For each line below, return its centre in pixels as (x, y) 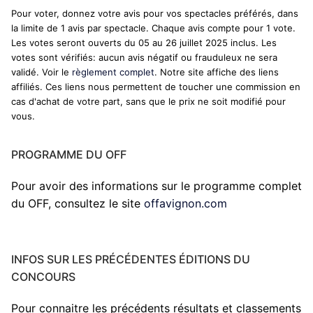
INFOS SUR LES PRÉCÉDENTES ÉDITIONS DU (131, 259)
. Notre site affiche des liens (217, 72)
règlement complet (113, 72)
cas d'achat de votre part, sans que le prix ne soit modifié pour (148, 102)
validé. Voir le (42, 72)
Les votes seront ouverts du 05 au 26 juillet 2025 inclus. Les (144, 43)
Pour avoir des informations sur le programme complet (156, 186)
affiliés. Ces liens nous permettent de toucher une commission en (156, 87)
